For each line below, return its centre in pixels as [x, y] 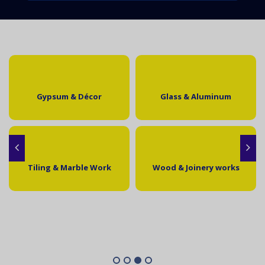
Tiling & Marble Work [69, 168]
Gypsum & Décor [69, 97]
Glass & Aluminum [196, 97]
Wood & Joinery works [196, 168]
